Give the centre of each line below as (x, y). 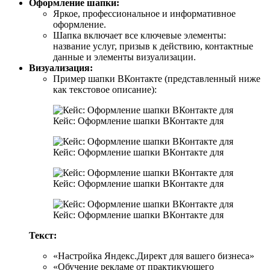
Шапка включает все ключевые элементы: (140, 35)
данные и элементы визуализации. (124, 57)
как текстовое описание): (105, 89)
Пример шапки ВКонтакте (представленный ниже (157, 78)
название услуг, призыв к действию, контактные (153, 46)
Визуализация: (61, 67)
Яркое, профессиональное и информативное (144, 13)
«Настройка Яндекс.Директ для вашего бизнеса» (154, 256)
